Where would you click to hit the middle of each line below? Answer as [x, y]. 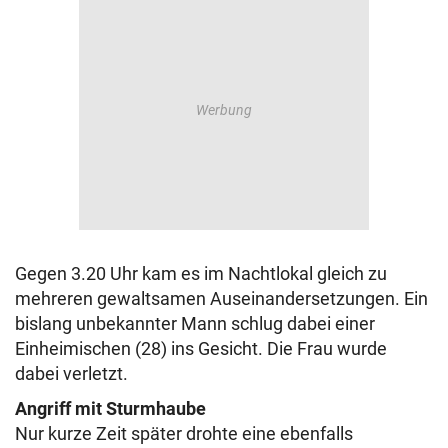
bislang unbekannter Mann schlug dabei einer [195, 324]
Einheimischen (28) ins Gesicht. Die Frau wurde [201, 349]
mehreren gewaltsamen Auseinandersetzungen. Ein [221, 299]
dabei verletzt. [71, 374]
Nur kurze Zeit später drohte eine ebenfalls [184, 434]
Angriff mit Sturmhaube [110, 409]
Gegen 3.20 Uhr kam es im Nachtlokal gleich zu [201, 274]
